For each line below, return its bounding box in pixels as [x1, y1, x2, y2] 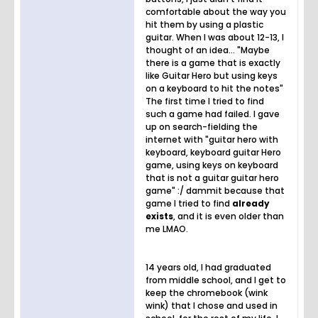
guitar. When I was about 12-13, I [146, 31, 284, 43]
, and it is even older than [173, 209, 284, 222]
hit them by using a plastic [146, 18, 263, 31]
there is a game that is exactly [146, 56, 280, 69]
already [232, 197, 270, 209]
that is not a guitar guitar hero [146, 171, 279, 184]
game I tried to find [146, 197, 232, 209]
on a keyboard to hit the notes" [146, 82, 283, 94]
